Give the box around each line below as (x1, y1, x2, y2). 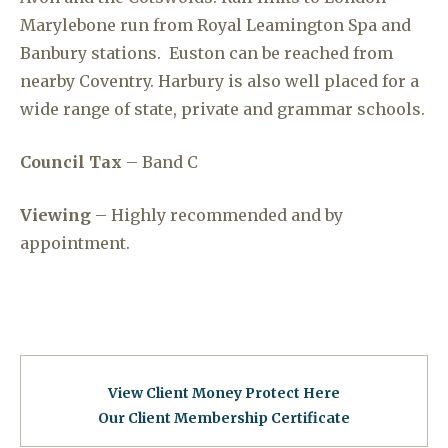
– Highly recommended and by (91, 205, 343, 225)
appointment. (20, 233, 134, 253)
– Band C (122, 152, 198, 172)
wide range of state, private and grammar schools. (20, 99, 425, 119)
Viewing (20, 205, 91, 225)
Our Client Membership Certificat (98, 409, 341, 427)
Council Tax (20, 152, 122, 172)
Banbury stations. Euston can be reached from (20, 43, 393, 63)
